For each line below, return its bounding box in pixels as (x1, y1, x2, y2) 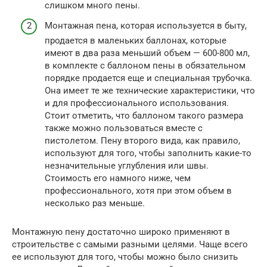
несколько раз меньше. (45, 197, 145, 209)
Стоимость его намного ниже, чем (45, 172, 191, 184)
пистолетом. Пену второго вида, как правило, (45, 135, 240, 146)
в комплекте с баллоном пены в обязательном (45, 60, 246, 71)
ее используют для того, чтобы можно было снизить (12, 251, 238, 262)
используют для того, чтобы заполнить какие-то (45, 147, 252, 159)
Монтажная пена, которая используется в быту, (45, 20, 247, 31)
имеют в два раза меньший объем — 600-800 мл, (45, 47, 250, 58)
